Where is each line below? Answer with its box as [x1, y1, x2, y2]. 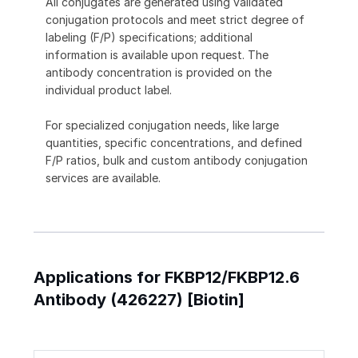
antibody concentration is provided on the [46, 66, 272, 80]
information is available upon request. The [46, 48, 268, 62]
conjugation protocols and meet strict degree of [46, 13, 304, 27]
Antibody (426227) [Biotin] [34, 290, 245, 310]
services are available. [46, 171, 161, 185]
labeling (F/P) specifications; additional [46, 30, 253, 45]
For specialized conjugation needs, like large [46, 118, 279, 133]
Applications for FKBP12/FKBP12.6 [34, 268, 300, 288]
